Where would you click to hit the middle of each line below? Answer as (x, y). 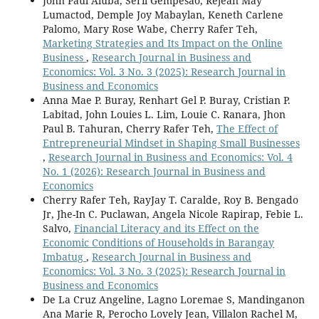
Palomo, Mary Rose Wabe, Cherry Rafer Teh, (150, 28)
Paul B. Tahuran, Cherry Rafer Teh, (129, 128)
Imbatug (64, 256)
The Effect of (247, 128)
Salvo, (58, 228)
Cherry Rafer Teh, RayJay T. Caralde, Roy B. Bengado (170, 199)
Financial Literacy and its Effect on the (166, 228)
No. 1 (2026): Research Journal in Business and (154, 171)
